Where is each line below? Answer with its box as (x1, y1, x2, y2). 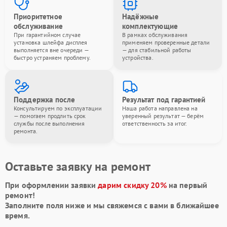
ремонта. (14, 127, 38, 135)
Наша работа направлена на (122, 104, 198, 112)
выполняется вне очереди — (14, 46, 89, 54)
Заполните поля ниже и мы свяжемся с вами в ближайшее (5, 200, 219, 210)
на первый (166, 179, 208, 190)
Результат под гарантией (122, 94, 206, 104)
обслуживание (14, 21, 63, 31)
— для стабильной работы (122, 46, 192, 54)
